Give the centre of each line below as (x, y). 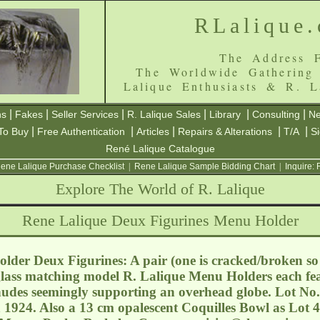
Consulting (276, 114)
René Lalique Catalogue (160, 149)
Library (225, 114)
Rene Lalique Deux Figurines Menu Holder (160, 220)
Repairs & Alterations (225, 131)
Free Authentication (81, 131)
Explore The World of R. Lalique (160, 189)
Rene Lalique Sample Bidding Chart (204, 166)
